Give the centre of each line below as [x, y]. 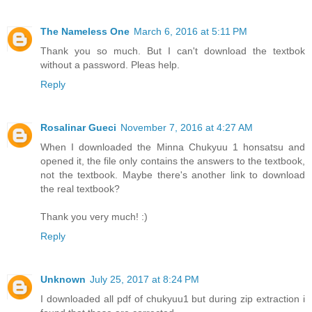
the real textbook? [80, 189]
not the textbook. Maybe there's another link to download [173, 175]
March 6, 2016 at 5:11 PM [190, 32]
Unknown [63, 280]
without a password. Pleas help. [110, 65]
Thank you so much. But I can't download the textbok [173, 51]
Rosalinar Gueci [78, 128]
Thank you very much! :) [94, 217]
